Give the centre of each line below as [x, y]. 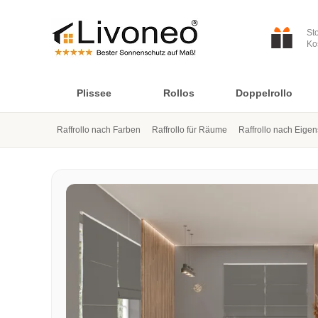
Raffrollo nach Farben [99, 130]
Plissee [94, 93]
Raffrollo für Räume [190, 130]
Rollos [179, 93]
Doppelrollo [264, 93]
